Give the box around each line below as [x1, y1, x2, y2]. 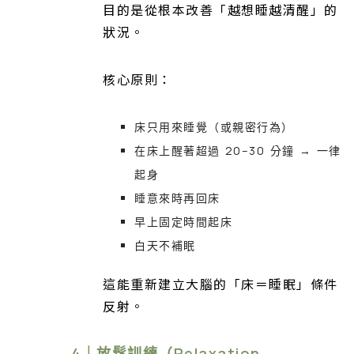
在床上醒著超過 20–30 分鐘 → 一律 [134, 143, 341, 159]
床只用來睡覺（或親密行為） [134, 119, 294, 135]
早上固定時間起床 [134, 214, 232, 230]
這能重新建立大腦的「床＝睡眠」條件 [103, 274, 338, 294]
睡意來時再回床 [134, 190, 220, 206]
